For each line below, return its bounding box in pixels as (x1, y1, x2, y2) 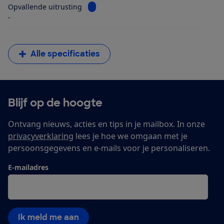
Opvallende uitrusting (8, 2, 82, 12)
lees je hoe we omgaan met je (73, 130, 187, 142)
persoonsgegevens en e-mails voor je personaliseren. (8, 142, 210, 154)
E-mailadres (8, 162, 48, 172)
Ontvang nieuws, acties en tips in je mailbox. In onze (8, 118, 205, 130)
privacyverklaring (8, 130, 73, 142)
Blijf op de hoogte (8, 95, 102, 110)
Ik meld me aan (18, 212, 79, 223)
